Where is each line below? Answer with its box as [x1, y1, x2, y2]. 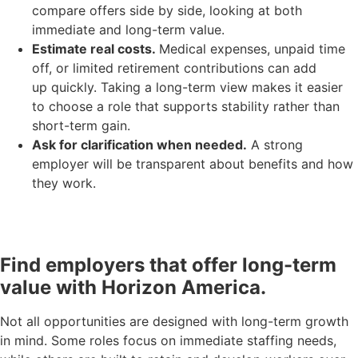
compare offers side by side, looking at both [32, 2, 302, 18]
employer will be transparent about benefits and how [32, 155, 353, 172]
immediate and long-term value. [32, 21, 225, 38]
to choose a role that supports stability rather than [32, 97, 340, 114]
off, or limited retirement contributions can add [32, 59, 316, 76]
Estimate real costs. [32, 40, 159, 57]
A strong [247, 136, 303, 153]
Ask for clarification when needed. [32, 136, 247, 153]
